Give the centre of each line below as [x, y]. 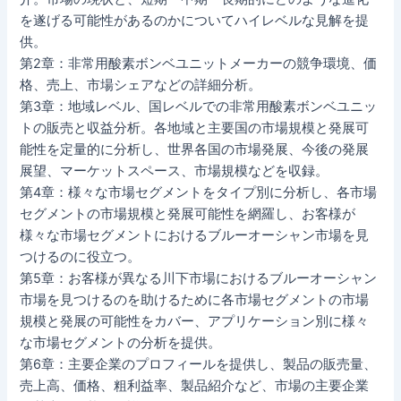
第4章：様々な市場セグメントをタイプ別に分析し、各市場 [199, 192]
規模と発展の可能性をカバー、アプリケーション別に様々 [195, 321]
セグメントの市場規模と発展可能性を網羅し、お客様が [188, 213]
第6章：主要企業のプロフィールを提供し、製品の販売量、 [199, 364]
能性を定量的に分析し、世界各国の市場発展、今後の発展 [195, 149]
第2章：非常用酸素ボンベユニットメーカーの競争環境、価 [199, 63]
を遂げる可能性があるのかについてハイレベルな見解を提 [195, 20]
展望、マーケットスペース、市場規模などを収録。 [175, 171]
